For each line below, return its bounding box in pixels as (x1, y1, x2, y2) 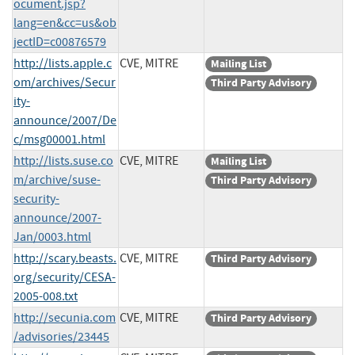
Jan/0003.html (13, 228, 91, 245)
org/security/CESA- (13, 269, 116, 285)
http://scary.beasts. (13, 250, 116, 266)
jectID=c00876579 (13, 33, 106, 50)
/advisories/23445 (13, 328, 109, 345)
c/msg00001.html (13, 131, 105, 147)
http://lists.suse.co (13, 152, 113, 169)
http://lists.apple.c (13, 55, 112, 71)
